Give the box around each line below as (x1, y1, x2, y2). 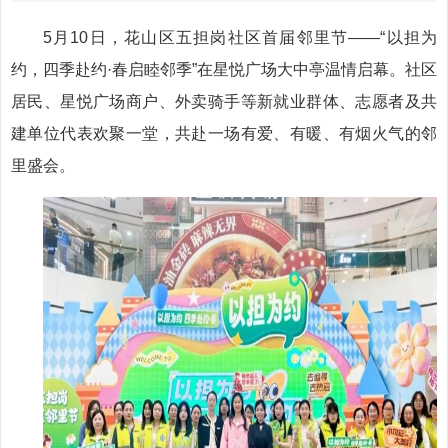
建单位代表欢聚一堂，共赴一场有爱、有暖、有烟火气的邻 (11, 125, 437, 142)
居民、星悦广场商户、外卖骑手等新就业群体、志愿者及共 (11, 93, 437, 110)
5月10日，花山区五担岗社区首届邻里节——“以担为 (43, 29, 437, 46)
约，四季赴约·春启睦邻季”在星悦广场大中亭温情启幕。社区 (11, 61, 437, 78)
